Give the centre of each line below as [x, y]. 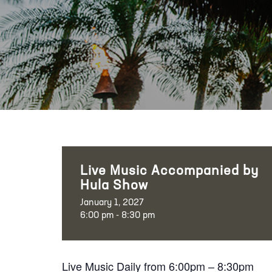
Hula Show [114, 186]
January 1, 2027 [112, 203]
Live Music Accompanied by [169, 172]
